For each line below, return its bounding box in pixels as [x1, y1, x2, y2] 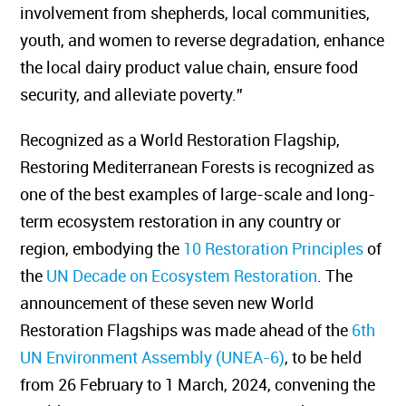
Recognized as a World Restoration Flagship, [33, 129, 353, 150]
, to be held [297, 346, 375, 368]
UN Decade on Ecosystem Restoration [59, 265, 331, 286]
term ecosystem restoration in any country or [33, 210, 354, 232]
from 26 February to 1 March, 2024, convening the [33, 373, 389, 395]
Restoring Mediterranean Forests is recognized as [33, 156, 388, 178]
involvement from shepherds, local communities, [33, 2, 383, 24]
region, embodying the [33, 237, 197, 259]
